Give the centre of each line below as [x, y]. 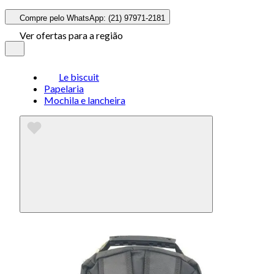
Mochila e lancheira [85, 100]
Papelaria [64, 88]
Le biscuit [79, 77]
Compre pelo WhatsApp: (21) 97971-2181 [92, 18]
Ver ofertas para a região [71, 35]
